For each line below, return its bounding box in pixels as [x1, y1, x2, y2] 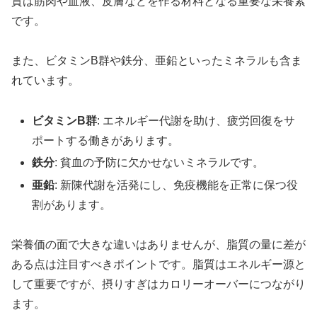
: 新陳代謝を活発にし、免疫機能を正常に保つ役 [54, 178, 299, 191]
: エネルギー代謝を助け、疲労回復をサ [97, 115, 296, 127]
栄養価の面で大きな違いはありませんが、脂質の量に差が [11, 238, 306, 251]
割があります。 [32, 198, 112, 211]
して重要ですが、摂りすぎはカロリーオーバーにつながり [11, 278, 306, 291]
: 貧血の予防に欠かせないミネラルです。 [54, 156, 265, 169]
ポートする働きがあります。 [32, 134, 180, 147]
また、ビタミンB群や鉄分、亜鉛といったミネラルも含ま [11, 54, 302, 67]
